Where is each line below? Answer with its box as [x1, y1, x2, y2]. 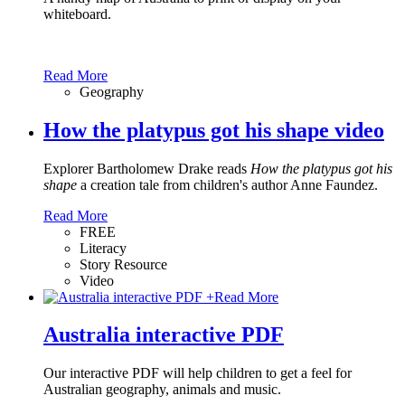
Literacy [80, 240, 127, 256]
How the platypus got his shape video [43, 118, 384, 142]
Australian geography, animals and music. [43, 381, 281, 398]
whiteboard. [43, 5, 111, 22]
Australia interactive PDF [43, 323, 284, 347]
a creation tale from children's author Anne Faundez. [77, 176, 378, 193]
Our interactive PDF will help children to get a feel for [43, 365, 352, 381]
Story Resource [80, 256, 167, 272]
